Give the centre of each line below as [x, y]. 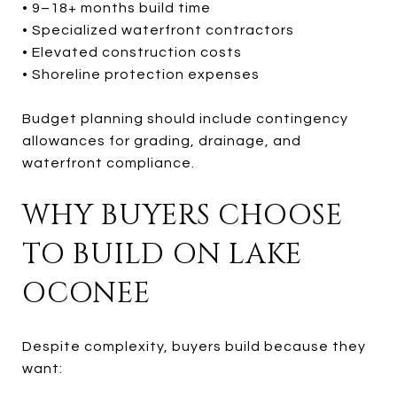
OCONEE [86, 293]
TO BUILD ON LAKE [162, 254]
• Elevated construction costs [132, 52]
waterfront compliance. [109, 163]
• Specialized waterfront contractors [158, 30]
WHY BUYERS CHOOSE [183, 215]
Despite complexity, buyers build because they [194, 346]
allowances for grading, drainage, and [162, 140]
